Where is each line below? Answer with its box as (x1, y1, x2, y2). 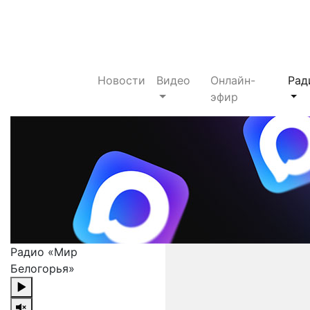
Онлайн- (210, 73, 255, 87)
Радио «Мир (10, 244, 77, 259)
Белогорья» (10, 261, 75, 275)
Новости (98, 73, 145, 87)
